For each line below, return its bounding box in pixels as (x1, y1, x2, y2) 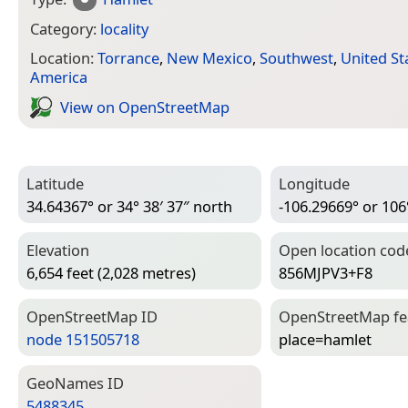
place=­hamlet (279, 328, 372, 350)
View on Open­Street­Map (60, 97, 229, 118)
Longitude (279, 173, 350, 195)
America (30, 66, 87, 88)
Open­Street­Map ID (26, 306, 158, 328)
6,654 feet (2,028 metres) (26, 261, 196, 283)
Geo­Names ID (26, 372, 124, 394)
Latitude (26, 173, 84, 195)
